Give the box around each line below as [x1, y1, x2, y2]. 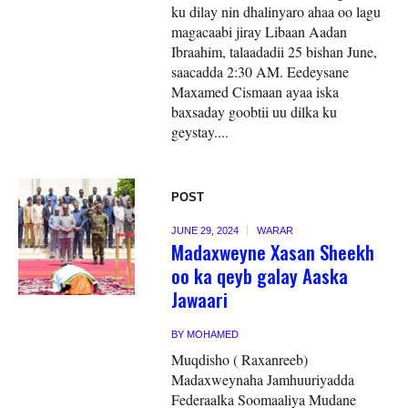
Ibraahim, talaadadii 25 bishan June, [171, 41, 378, 61]
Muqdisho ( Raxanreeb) [171, 349, 309, 369]
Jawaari [171, 284, 229, 313]
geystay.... [171, 121, 229, 141]
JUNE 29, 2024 [171, 224, 240, 236]
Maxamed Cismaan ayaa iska [171, 81, 340, 101]
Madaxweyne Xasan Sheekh [171, 237, 375, 266]
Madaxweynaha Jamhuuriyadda [171, 369, 355, 389]
